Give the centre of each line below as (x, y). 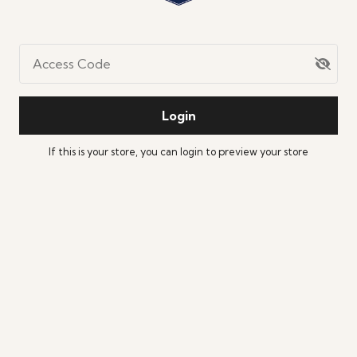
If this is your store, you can (114, 151)
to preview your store (257, 151)
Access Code (72, 64)
